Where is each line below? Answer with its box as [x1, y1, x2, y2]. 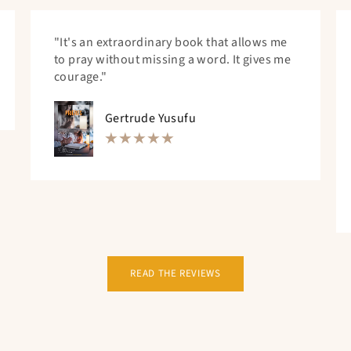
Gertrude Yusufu [105, 109, 196, 127]
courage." [54, 68, 107, 86]
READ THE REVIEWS [130, 266, 221, 280]
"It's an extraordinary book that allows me [54, 34, 288, 52]
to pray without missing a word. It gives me [54, 51, 291, 69]
